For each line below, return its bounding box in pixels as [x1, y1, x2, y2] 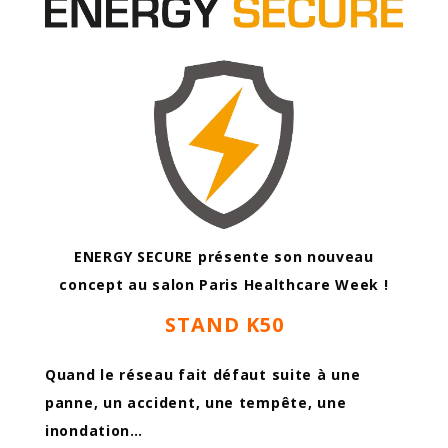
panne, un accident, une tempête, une [45, 392, 347, 412]
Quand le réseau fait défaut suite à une [45, 364, 361, 384]
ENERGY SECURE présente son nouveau [74, 246, 374, 266]
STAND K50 [164, 310, 284, 338]
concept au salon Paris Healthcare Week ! [59, 274, 389, 294]
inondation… [45, 420, 143, 440]
